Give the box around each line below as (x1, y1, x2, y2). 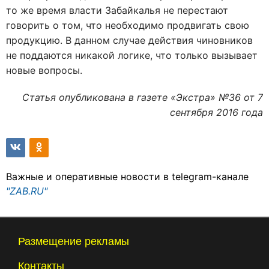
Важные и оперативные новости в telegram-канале (6, 171, 249, 183)
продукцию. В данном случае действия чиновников (6, 34, 253, 46)
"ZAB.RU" (6, 185, 47, 197)
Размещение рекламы (18, 235, 129, 247)
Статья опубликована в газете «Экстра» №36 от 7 (22, 91, 263, 103)
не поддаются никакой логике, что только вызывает (6, 49, 258, 61)
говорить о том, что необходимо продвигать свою (6, 19, 249, 31)
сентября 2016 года (170, 106, 263, 118)
